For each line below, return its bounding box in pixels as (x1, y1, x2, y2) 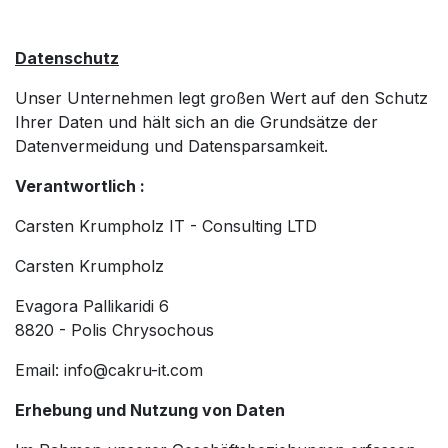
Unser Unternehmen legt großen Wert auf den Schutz (15, 87, 428, 108)
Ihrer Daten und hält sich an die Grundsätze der (15, 111, 378, 132)
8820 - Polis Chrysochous (15, 319, 219, 340)
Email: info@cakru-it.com (15, 359, 203, 380)
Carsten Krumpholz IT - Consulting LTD (15, 215, 317, 236)
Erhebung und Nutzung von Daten (15, 399, 285, 420)
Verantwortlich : (15, 175, 145, 196)
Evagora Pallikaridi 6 (15, 295, 174, 316)
